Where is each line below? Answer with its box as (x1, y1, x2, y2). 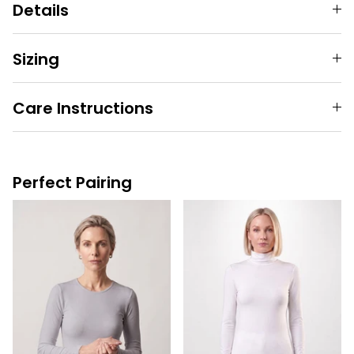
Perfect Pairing (13, 171, 132, 194)
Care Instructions (13, 97, 153, 120)
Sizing (13, 48, 59, 71)
